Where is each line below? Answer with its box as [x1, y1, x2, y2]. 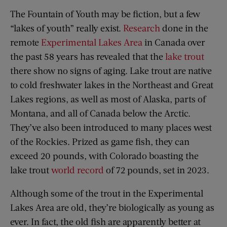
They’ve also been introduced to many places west [10, 121, 212, 133]
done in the [160, 22, 208, 33]
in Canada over [142, 36, 205, 48]
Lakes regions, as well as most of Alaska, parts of [10, 93, 206, 104]
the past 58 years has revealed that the [10, 50, 165, 62]
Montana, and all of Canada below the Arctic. [10, 107, 191, 119]
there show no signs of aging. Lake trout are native [10, 64, 212, 76]
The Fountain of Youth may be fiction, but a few [10, 8, 200, 19]
